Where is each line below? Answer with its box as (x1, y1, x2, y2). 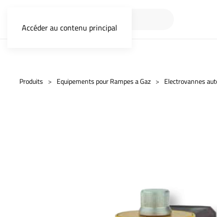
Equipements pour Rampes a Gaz (57, 76, 151, 86)
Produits (19, 76, 43, 86)
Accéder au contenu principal (22, 22, 117, 33)
